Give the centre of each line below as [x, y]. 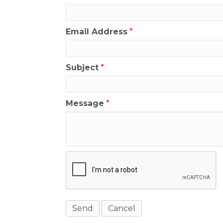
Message [85, 103]
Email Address [97, 32]
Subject [82, 67]
